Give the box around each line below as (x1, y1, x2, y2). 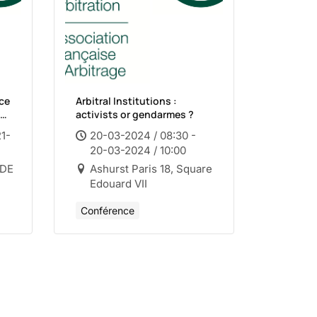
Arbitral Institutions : (76, 94, 177, 108)
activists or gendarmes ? (76, 108, 194, 121)
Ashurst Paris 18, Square (90, 162, 212, 175)
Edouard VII (90, 177, 147, 190)
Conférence (81, 204, 134, 217)
